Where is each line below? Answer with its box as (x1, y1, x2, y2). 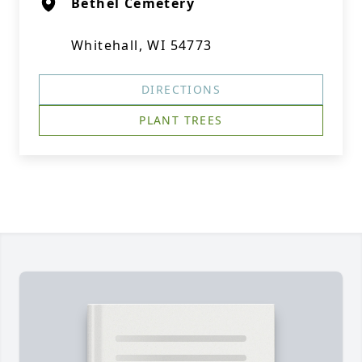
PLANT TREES (139, 112, 223, 128)
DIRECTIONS (141, 82, 221, 97)
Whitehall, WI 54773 (71, 36, 213, 54)
